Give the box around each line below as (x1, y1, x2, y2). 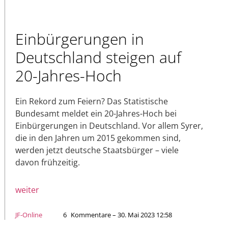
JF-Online (15, 210, 42, 220)
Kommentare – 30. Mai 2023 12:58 (71, 210, 172, 220)
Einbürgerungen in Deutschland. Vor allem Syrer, (15, 120, 203, 132)
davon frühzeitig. (15, 157, 80, 168)
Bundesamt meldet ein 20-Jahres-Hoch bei (15, 108, 177, 120)
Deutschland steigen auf (15, 47, 181, 68)
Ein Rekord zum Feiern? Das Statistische (15, 96, 168, 107)
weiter (15, 184, 39, 196)
